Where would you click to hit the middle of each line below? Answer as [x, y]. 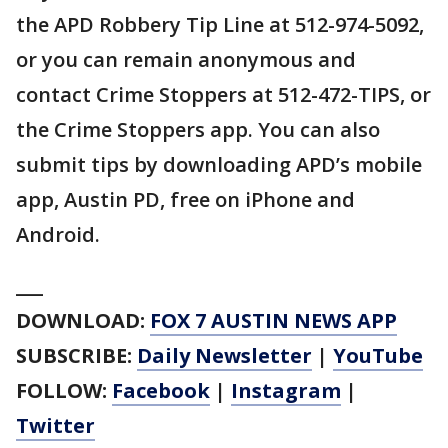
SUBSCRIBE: [76, 355]
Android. [58, 234]
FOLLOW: [64, 390]
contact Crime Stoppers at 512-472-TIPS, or [223, 94]
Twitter [55, 425]
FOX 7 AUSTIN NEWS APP [273, 320]
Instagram [286, 390]
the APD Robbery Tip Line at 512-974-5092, [220, 24]
